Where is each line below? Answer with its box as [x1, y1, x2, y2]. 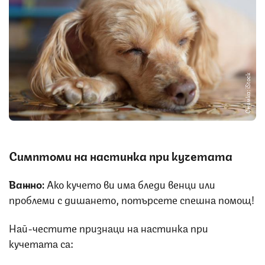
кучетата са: [9, 234, 73, 250]
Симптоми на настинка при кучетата [9, 146, 232, 164]
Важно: [9, 175, 47, 191]
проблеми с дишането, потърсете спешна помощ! [9, 190, 254, 206]
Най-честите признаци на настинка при [9, 219, 208, 235]
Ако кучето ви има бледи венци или [47, 175, 215, 191]
